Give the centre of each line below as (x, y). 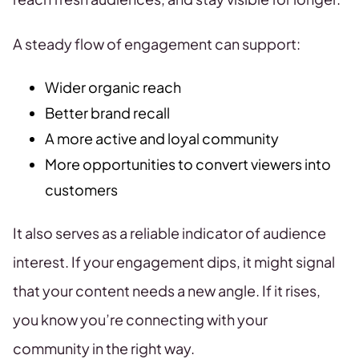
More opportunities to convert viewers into (188, 164)
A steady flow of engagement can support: (157, 44)
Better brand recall (107, 113)
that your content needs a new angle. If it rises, (167, 291)
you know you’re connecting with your (140, 320)
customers (81, 190)
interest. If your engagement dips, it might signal (174, 262)
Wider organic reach (113, 87)
